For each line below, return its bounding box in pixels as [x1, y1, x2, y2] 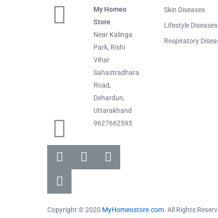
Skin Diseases [164, 5, 205, 14]
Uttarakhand [93, 106, 132, 114]
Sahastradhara [93, 68, 139, 76]
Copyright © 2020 [47, 205, 102, 214]
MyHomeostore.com [102, 205, 164, 214]
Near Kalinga [93, 30, 132, 38]
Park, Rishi [93, 43, 125, 51]
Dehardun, [93, 93, 125, 102]
